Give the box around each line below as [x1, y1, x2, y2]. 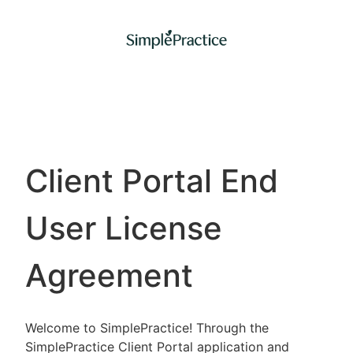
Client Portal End [25, 162, 278, 200]
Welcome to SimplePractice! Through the [25, 320, 269, 336]
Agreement [25, 256, 193, 295]
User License [25, 209, 222, 247]
